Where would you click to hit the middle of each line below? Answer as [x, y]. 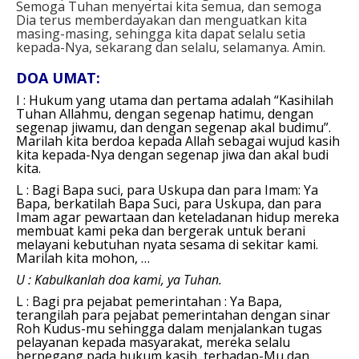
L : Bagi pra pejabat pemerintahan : [123, 301]
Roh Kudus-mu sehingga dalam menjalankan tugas [169, 328]
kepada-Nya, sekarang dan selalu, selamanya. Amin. [171, 47]
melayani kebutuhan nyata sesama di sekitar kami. [167, 244]
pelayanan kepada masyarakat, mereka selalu [153, 342]
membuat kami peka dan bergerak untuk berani [161, 230]
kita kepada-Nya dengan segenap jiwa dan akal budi [172, 154]
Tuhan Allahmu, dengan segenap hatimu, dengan [165, 113]
